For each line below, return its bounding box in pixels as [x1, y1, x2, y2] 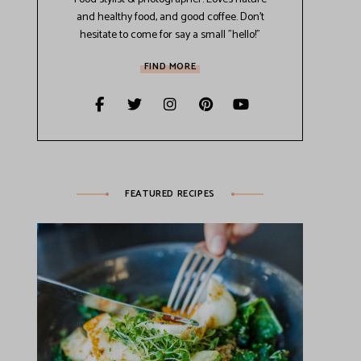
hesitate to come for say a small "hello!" [80, 26, 260, 45]
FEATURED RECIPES [125, 186, 215, 202]
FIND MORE [143, 58, 197, 74]
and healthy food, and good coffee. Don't [76, 8, 264, 27]
